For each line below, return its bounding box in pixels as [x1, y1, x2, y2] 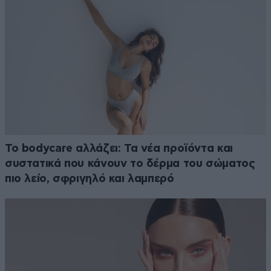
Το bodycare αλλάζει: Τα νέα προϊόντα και [5, 142, 233, 154]
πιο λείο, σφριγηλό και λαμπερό [5, 172, 174, 184]
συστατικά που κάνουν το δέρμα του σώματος [5, 157, 255, 169]
